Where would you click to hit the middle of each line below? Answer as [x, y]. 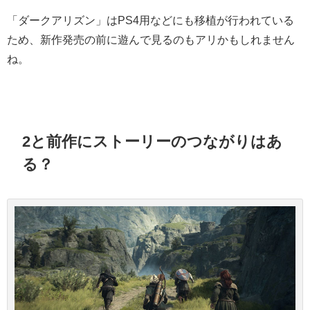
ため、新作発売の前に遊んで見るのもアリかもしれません [151, 39]
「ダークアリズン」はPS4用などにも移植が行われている [151, 20]
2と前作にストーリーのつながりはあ [153, 141]
